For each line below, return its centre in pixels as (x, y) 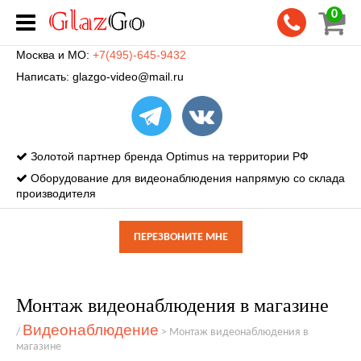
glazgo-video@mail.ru (128, 77)
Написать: (44, 77)
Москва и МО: (54, 55)
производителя (56, 193)
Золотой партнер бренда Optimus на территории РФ (168, 156)
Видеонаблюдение (91, 330)
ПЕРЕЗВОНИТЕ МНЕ (180, 237)
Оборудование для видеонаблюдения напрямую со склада (186, 178)
